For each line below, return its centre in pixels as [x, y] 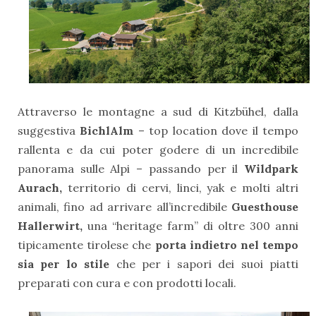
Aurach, [40, 188]
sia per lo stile [67, 264]
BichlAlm [107, 131]
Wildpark [271, 169]
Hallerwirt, [53, 226]
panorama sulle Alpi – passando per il [131, 169]
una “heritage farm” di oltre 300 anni [193, 226]
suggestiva [49, 131]
